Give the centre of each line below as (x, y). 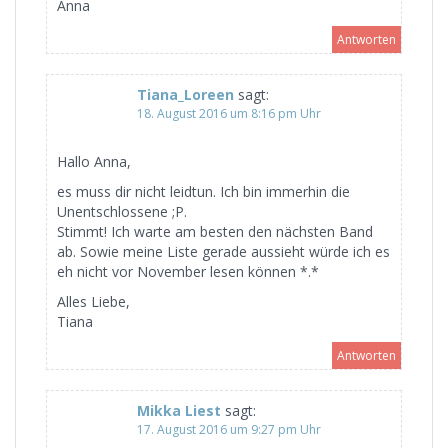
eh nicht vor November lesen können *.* (188, 271)
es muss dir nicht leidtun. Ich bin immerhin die (203, 191)
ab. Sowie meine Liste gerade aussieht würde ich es (223, 251)
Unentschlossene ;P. (122, 211)
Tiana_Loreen (185, 94)
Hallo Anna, (94, 161)
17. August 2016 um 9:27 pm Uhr (229, 429)
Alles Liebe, (93, 301)
